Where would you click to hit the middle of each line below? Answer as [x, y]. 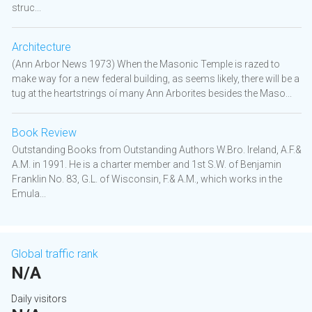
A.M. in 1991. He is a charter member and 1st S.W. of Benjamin [147, 165]
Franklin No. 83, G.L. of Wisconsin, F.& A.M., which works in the [147, 179]
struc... [26, 8]
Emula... [29, 194]
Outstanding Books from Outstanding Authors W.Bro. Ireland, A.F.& [157, 150]
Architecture [41, 47]
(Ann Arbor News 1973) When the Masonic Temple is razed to [146, 64]
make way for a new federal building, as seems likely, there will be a [156, 79]
